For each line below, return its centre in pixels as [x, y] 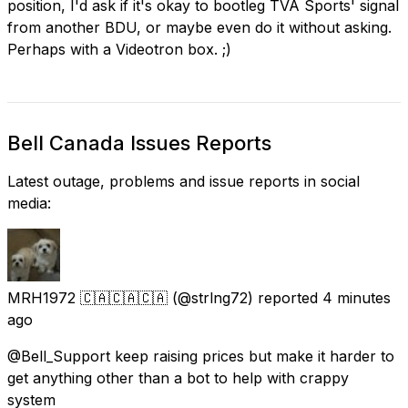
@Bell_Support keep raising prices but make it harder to [201, 356]
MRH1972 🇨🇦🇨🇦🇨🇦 [87, 297]
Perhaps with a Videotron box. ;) [119, 49]
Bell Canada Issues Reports [139, 143]
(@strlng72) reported [245, 297]
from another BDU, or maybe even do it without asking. [199, 27]
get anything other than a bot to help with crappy [178, 377]
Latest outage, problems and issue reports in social [184, 181]
